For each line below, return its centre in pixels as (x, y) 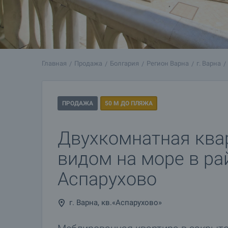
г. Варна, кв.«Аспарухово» (116, 203)
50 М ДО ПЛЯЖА (129, 103)
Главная (54, 63)
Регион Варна (168, 63)
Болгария (124, 63)
